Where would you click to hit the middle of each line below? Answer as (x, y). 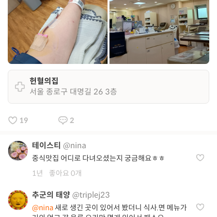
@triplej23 (91, 195)
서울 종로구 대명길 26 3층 (73, 92)
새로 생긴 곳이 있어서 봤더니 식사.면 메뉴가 (120, 208)
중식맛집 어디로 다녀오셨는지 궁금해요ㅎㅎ (99, 158)
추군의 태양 (51, 195)
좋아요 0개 (65, 173)
